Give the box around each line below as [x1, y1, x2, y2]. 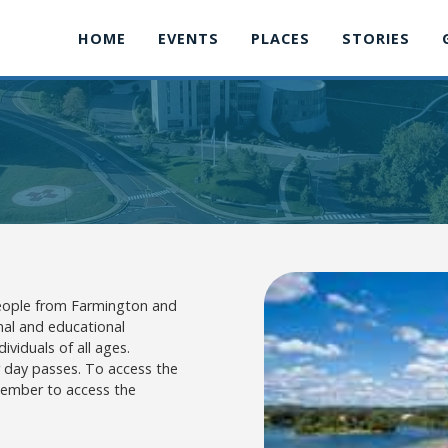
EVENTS [157, 28, 219, 48]
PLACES [250, 28, 310, 48]
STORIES [341, 28, 410, 48]
